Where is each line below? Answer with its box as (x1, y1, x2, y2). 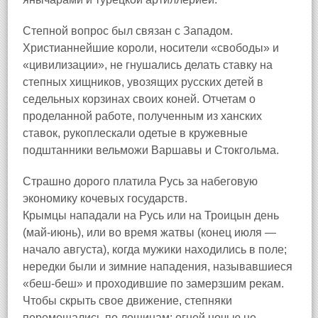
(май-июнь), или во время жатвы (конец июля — (23, 226, 276, 238)
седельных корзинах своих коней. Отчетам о (23, 93, 256, 105)
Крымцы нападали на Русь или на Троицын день (23, 209, 279, 221)
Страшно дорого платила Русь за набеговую (23, 175, 258, 187)
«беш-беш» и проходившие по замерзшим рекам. (23, 278, 284, 290)
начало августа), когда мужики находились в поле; (23, 243, 287, 256)
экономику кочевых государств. (23, 192, 187, 204)
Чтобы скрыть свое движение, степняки (23, 295, 232, 307)
